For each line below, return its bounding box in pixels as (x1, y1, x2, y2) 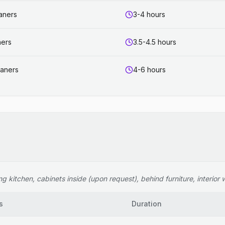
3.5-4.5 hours (133, 38, 176, 46)
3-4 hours (133, 10, 165, 19)
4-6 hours (133, 65, 166, 74)
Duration (132, 199, 162, 208)
